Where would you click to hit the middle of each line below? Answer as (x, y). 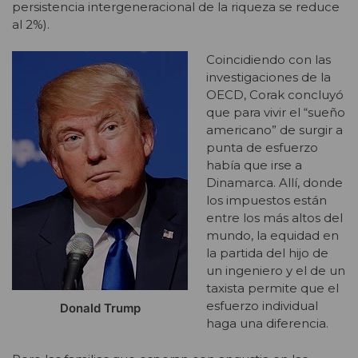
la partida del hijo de (267, 253)
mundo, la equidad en (272, 236)
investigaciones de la (268, 78)
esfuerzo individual (262, 306)
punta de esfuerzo (262, 148)
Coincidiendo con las (268, 60)
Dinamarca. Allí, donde (274, 183)
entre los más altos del (274, 218)
